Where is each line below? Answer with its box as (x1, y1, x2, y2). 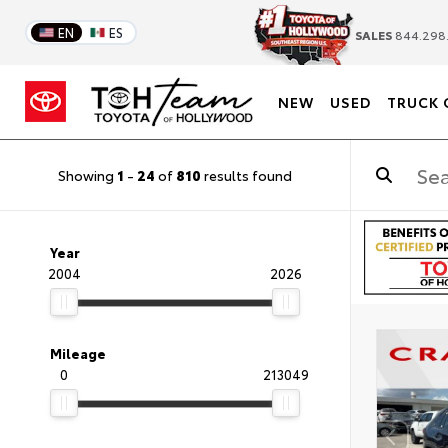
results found (201, 164, 292, 185)
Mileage (50, 344, 106, 362)
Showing (58, 164, 117, 185)
